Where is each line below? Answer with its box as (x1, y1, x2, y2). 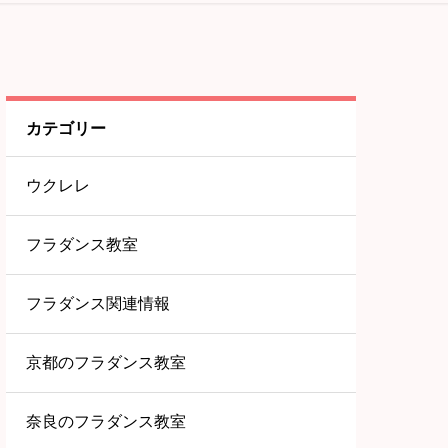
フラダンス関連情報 (26, 295, 170, 313)
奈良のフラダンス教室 (26, 413, 186, 431)
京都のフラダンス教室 (26, 354, 186, 372)
